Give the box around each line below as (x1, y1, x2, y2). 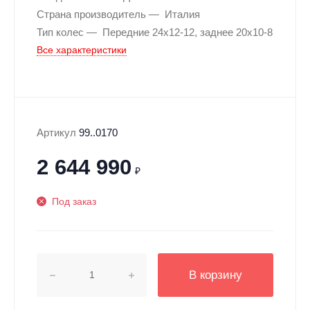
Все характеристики (37, 44, 127, 55)
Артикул (37, 127, 76, 138)
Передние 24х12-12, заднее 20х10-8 (102, 26, 273, 38)
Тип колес (37, 26, 84, 38)
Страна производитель (37, 8, 146, 20)
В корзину (189, 268, 242, 282)
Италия (165, 8, 200, 20)
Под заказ (51, 196, 96, 207)
